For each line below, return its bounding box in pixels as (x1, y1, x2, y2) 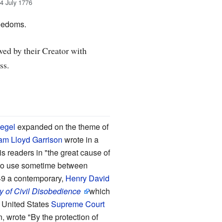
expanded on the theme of (15, 120, 109, 132)
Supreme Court (51, 198, 105, 210)
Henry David (65, 172, 110, 184)
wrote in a (62, 133, 99, 145)
